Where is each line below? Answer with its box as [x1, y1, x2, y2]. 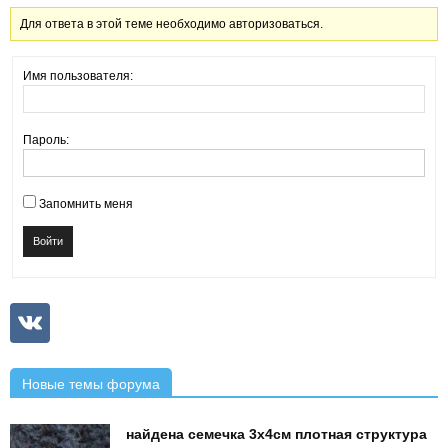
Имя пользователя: [23, 69, 133, 83]
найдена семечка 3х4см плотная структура [126, 426, 427, 442]
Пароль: [23, 133, 69, 147]
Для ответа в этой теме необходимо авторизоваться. [20, 17, 324, 31]
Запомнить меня [39, 197, 133, 211]
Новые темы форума [22, 376, 160, 392]
